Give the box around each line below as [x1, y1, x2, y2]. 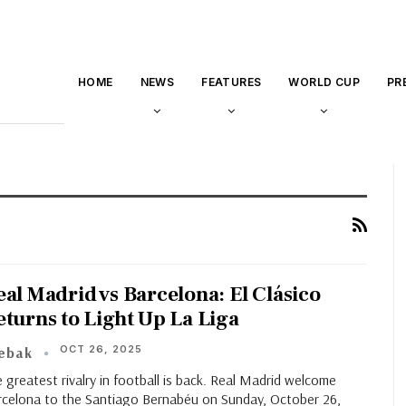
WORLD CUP [288, 75, 360, 89]
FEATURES [201, 75, 262, 89]
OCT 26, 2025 [60, 342, 142, 355]
